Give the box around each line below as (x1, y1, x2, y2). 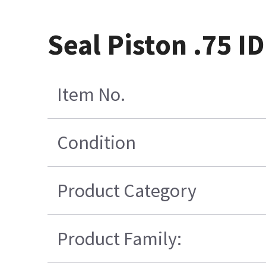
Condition (56, 130, 136, 154)
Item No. (56, 82, 125, 106)
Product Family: (56, 226, 182, 251)
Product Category (56, 178, 197, 202)
